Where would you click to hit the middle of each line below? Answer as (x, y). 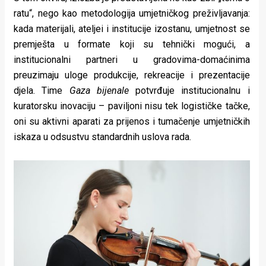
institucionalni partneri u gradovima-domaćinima (132, 60)
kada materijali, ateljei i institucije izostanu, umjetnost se (132, 29)
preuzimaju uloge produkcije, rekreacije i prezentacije (132, 75)
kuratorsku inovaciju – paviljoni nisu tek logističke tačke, (132, 106)
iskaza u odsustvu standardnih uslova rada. (102, 137)
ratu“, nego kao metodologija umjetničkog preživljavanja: (132, 13)
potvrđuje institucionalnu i (189, 91)
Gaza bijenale (99, 91)
